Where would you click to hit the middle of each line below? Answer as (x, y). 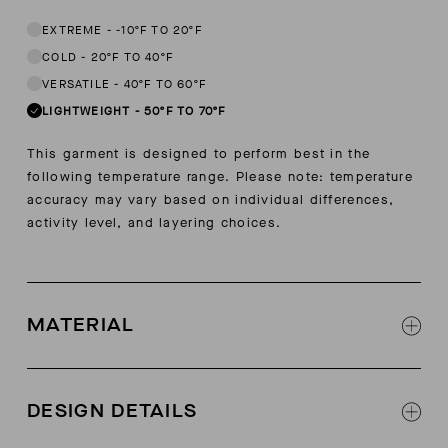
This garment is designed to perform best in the (199, 154)
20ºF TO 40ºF (132, 56)
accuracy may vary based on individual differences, (211, 200)
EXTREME (72, 29)
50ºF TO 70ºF (185, 110)
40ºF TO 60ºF (165, 83)
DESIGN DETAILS (112, 411)
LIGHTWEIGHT (86, 110)
